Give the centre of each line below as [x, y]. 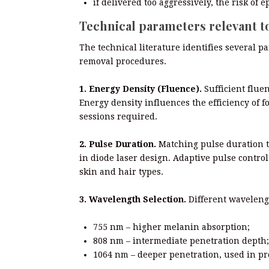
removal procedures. [123, 61]
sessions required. [118, 116]
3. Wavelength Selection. [133, 199]
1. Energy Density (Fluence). [141, 89]
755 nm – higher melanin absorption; [171, 227]
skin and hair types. [121, 171]
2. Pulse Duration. [118, 144]
